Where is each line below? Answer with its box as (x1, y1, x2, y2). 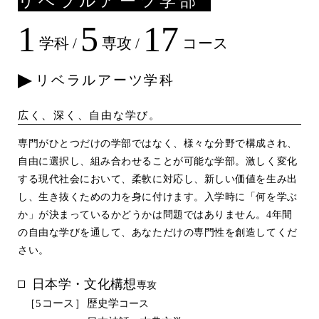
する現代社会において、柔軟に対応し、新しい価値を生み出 (18, 174, 298, 185)
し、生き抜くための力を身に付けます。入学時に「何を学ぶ (18, 192, 298, 203)
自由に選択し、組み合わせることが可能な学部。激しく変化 (18, 156, 298, 167)
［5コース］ (25, 298, 85, 310)
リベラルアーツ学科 (36, 73, 175, 88)
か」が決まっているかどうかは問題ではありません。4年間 (18, 209, 293, 221)
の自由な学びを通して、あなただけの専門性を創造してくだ (18, 227, 298, 239)
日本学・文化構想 (32, 277, 137, 292)
